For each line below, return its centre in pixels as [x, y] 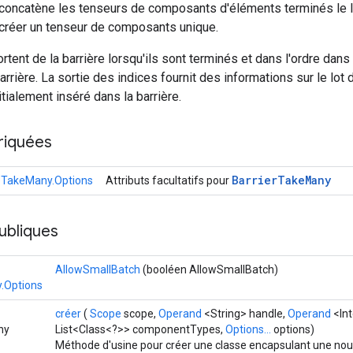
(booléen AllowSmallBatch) [209, 269]
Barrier [255, 180]
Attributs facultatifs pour [169, 180]
